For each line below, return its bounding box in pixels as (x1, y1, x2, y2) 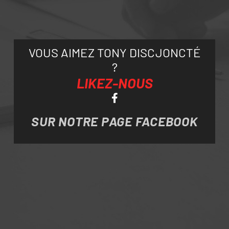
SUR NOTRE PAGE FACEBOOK (31, 113, 198, 129)
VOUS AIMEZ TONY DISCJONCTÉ (28, 44, 201, 60)
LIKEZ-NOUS (76, 74, 153, 91)
